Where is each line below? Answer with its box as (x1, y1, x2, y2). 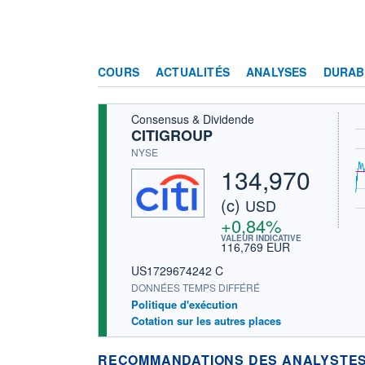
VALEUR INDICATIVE (221, 231, 301, 244)
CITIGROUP (131, 124, 213, 146)
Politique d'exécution (131, 296, 238, 312)
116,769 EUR (221, 238, 290, 255)
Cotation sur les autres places (131, 312, 281, 328)
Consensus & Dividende (131, 110, 254, 127)
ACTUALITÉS (156, 63, 230, 80)
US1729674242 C (131, 262, 223, 279)
